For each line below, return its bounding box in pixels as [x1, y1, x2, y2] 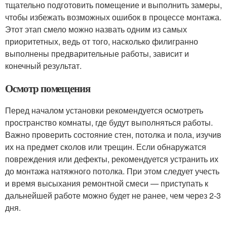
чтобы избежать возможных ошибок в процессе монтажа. [5, 11, 221, 23]
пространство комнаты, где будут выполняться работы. [5, 117, 213, 128]
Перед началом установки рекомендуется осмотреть [5, 104, 203, 116]
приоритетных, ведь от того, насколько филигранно [5, 35, 198, 47]
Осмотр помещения [5, 81, 91, 96]
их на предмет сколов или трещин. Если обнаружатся [5, 141, 206, 153]
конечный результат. [5, 60, 82, 71]
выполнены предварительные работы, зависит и [5, 48, 189, 59]
